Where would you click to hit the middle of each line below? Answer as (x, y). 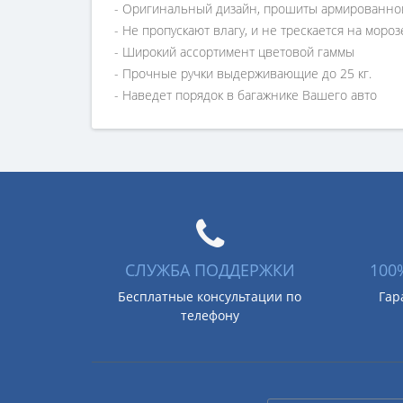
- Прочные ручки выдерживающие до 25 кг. (243, 73)
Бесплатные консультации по (210, 296)
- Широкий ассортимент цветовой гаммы (236, 52)
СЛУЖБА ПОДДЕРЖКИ (210, 270)
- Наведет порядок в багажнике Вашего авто (246, 95)
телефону (210, 315)
